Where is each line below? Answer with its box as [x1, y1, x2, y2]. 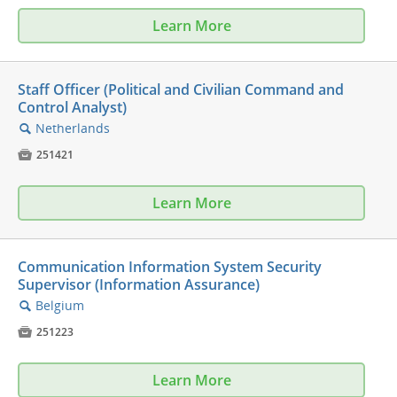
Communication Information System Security [18, 257, 322, 277]
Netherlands [35, 120, 110, 137]
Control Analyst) [18, 97, 127, 118]
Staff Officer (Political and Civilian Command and [18, 80, 344, 100]
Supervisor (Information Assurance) [18, 275, 260, 295]
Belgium [35, 297, 84, 315]
